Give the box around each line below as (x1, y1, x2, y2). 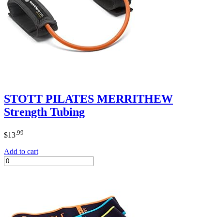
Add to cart (4, 147, 38, 155)
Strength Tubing (4, 106, 85, 119)
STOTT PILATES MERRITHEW (4, 93, 173, 106)
